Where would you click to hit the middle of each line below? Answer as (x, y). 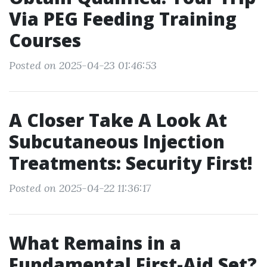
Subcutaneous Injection (117, 142)
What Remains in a (95, 243)
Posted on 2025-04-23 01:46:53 (83, 65)
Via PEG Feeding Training (123, 19)
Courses (45, 40)
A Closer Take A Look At (118, 120)
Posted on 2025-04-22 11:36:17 (80, 188)
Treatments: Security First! (131, 163)
